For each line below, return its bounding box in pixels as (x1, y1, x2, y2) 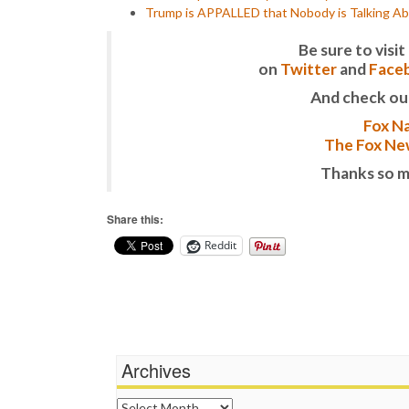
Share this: (107, 210, 163, 227)
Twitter (279, 58, 337, 79)
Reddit (204, 237, 236, 254)
